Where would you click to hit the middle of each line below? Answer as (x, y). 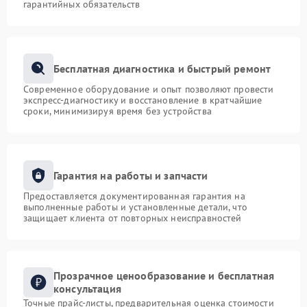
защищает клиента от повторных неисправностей (133, 218)
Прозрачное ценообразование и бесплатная (164, 275)
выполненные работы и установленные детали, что (135, 207)
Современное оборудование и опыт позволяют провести (149, 89)
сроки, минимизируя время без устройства (118, 111)
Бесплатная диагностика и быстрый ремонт (162, 68)
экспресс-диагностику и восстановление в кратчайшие (143, 100)
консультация (87, 288)
